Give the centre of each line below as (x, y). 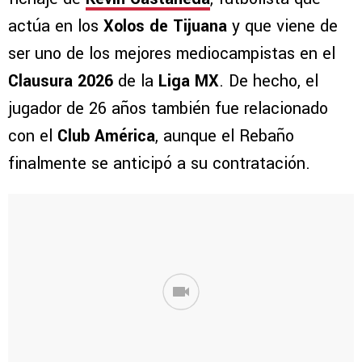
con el (33, 137)
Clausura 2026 (61, 82)
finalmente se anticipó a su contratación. (159, 164)
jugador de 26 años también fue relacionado (168, 109)
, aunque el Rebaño (225, 137)
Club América (106, 137)
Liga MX (189, 82)
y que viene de (282, 27)
